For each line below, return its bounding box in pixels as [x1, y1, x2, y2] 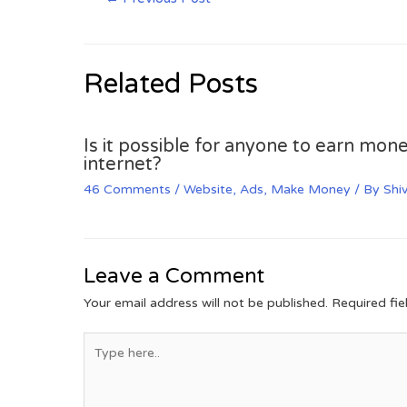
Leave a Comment [84, 263, 264, 290]
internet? [84, 154, 162, 176]
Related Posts [84, 67, 258, 102]
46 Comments [84, 182, 171, 198]
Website [184, 182, 233, 198]
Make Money [271, 182, 351, 198]
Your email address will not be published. [84, 295, 328, 312]
